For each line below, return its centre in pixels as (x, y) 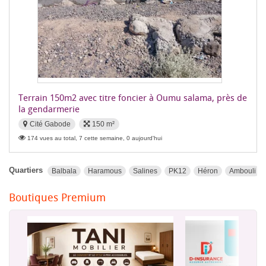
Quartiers (26, 170)
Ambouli (243, 171)
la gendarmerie (49, 109)
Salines (145, 171)
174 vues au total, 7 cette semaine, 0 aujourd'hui (95, 138)
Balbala (64, 171)
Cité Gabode (50, 124)
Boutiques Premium (57, 197)
